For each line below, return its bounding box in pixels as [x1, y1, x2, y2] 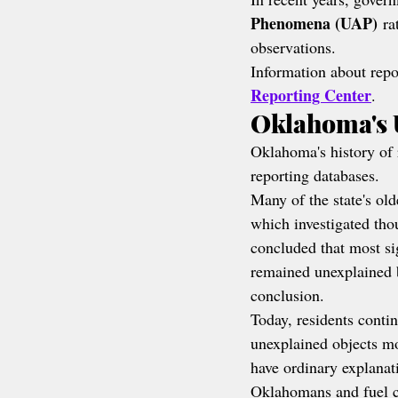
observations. [251, 36, 336, 58]
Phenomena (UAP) [251, 12, 378, 35]
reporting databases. [251, 164, 379, 186]
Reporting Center [251, 84, 371, 107]
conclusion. [251, 284, 324, 306]
